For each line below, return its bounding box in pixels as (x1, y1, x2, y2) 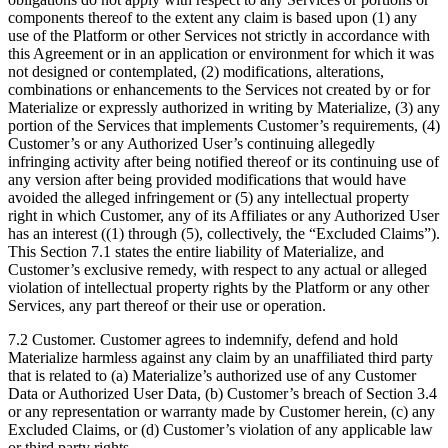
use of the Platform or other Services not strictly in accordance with (8, 27, 430, 45)
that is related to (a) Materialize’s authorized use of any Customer (8, 367, 416, 385)
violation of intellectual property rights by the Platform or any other (8, 279, 429, 297)
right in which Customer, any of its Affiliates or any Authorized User (8, 207, 439, 225)
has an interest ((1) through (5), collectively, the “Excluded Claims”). (8, 225, 440, 243)
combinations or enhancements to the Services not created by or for (8, 81, 430, 99)
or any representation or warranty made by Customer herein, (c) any (8, 403, 435, 421)
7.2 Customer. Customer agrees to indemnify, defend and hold (8, 331, 398, 349)
